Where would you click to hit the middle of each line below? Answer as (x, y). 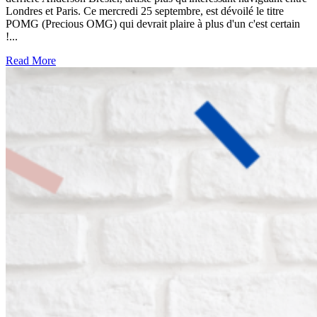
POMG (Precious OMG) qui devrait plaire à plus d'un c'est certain (153, 23)
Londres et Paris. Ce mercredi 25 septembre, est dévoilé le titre (145, 11)
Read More (31, 60)
